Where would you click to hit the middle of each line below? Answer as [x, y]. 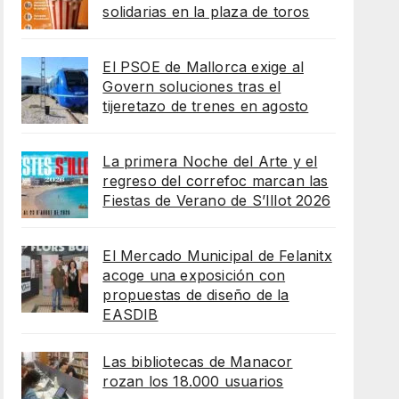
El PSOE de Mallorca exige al [203, 67]
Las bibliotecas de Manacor [198, 362]
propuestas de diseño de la [196, 295]
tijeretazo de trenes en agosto [206, 106]
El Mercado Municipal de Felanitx [217, 256]
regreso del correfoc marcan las [216, 181]
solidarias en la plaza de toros [206, 12]
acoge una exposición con [194, 276]
